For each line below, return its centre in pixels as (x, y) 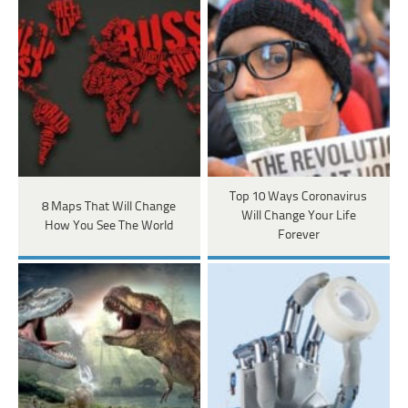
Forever (298, 236)
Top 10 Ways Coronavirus (299, 198)
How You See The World (109, 226)
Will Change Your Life (298, 217)
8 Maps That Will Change (109, 207)
